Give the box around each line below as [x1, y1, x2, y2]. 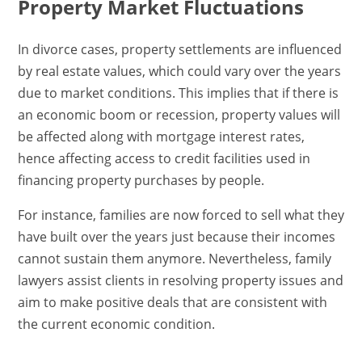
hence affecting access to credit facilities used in [17, 149, 310, 168]
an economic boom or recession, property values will [17, 106, 340, 124]
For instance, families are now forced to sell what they [17, 206, 344, 225]
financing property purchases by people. [17, 171, 264, 190]
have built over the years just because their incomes [17, 228, 335, 246]
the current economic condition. [17, 315, 215, 334]
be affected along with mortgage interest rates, [17, 128, 305, 146]
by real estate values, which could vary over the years [17, 62, 341, 81]
